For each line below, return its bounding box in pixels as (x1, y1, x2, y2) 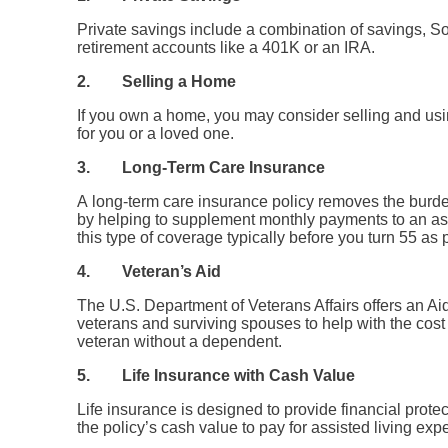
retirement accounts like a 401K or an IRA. (77, 39, 376, 56)
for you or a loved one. (77, 125, 235, 142)
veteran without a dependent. (77, 333, 283, 350)
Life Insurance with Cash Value (122, 367, 356, 384)
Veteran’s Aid (122, 263, 222, 280)
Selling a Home (122, 73, 237, 90)
